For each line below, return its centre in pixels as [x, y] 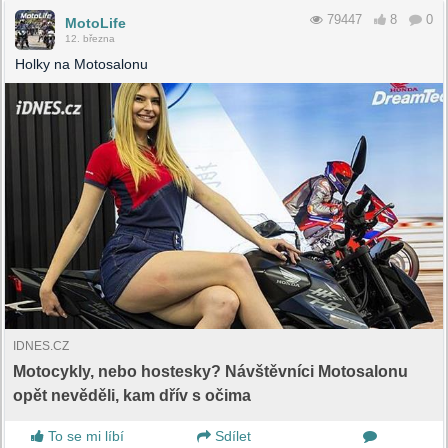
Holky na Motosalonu [81, 64]
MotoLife [95, 23]
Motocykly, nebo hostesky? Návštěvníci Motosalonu [210, 372]
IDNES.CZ [41, 346]
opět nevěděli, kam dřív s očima [132, 396]
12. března [90, 39]
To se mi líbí [84, 436]
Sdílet [230, 436]
